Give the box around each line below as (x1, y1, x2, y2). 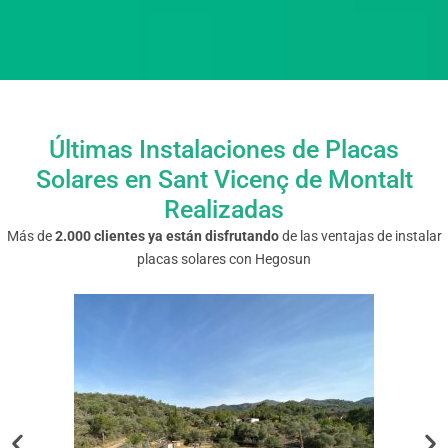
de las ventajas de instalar (278, 228, 442, 245)
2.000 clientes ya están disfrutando (54, 228, 279, 245)
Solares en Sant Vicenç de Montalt (35, 165, 413, 195)
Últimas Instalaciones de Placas (49, 135, 399, 165)
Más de (6, 228, 55, 245)
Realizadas (164, 195, 284, 225)
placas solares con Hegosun (137, 251, 311, 268)
